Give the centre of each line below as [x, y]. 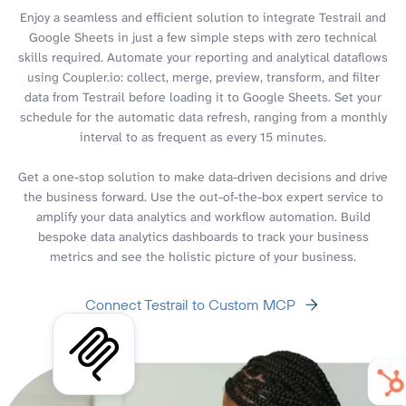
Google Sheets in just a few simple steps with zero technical [203, 37]
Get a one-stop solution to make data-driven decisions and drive [203, 176]
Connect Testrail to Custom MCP [190, 304]
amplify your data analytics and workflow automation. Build [203, 216]
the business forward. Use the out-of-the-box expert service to [203, 196]
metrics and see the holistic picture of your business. [203, 256]
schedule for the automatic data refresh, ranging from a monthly [203, 116]
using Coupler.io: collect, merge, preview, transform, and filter [203, 77]
